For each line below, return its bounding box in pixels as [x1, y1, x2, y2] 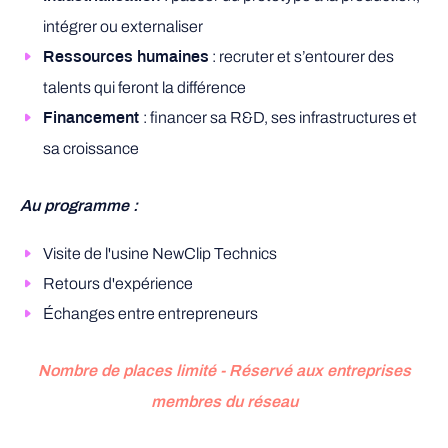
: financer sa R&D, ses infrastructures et [143, 109, 417, 126]
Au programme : [20, 199, 146, 214]
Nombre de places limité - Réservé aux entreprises [37, 364, 411, 379]
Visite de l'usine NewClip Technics [43, 245, 277, 262]
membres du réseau [150, 395, 298, 410]
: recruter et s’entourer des [209, 48, 394, 65]
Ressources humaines [43, 50, 209, 65]
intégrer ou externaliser [43, 18, 203, 35]
